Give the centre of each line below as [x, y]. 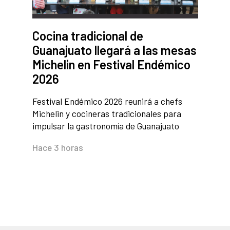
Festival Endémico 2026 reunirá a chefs [107, 101]
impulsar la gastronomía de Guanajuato [106, 126]
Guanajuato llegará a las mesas [114, 50]
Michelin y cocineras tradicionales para [107, 114]
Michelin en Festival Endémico [111, 65]
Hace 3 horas [57, 148]
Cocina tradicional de [88, 36]
